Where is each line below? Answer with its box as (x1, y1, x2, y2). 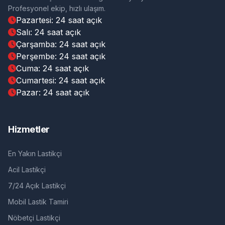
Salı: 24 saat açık (16, 27, 81, 38)
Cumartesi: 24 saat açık (16, 75, 105, 86)
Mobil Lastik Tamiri (8, 197, 68, 206)
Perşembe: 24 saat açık (16, 51, 105, 62)
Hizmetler (8, 124, 50, 135)
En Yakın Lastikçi (8, 149, 62, 158)
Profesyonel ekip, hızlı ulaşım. (8, 4, 105, 13)
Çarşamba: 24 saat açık (16, 39, 105, 50)
